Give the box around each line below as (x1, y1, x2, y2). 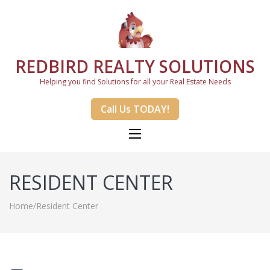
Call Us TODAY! (101, 102, 169, 116)
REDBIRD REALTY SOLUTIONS (15, 55, 255, 78)
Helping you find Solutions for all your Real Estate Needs (39, 77, 231, 87)
